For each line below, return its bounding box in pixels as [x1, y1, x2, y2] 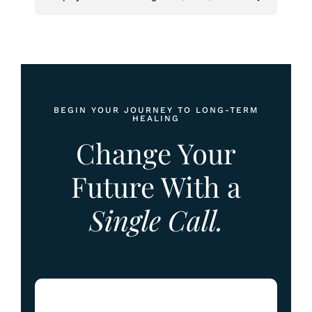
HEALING [132, 113, 180, 123]
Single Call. [88, 201, 224, 238]
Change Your [76, 134, 236, 171]
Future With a [71, 167, 241, 205]
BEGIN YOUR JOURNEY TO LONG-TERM [54, 104, 258, 115]
